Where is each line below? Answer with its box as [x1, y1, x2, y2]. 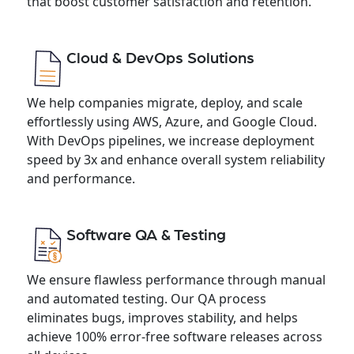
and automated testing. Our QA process [26, 289, 266, 307]
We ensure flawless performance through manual [26, 270, 326, 288]
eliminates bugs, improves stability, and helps [26, 308, 298, 326]
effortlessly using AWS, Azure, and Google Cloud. [26, 112, 317, 130]
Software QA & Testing [66, 227, 226, 243]
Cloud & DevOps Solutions [66, 50, 254, 66]
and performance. [26, 169, 135, 187]
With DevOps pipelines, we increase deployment [26, 131, 314, 149]
